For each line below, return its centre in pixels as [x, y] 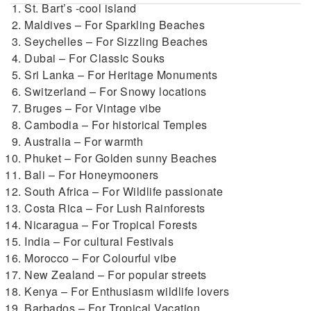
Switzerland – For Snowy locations [116, 91]
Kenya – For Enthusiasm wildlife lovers [127, 291]
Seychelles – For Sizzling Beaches [116, 41]
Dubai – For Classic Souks [95, 58]
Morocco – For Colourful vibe [100, 258]
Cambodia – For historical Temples [116, 125]
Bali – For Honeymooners [92, 175]
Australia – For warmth [84, 141]
